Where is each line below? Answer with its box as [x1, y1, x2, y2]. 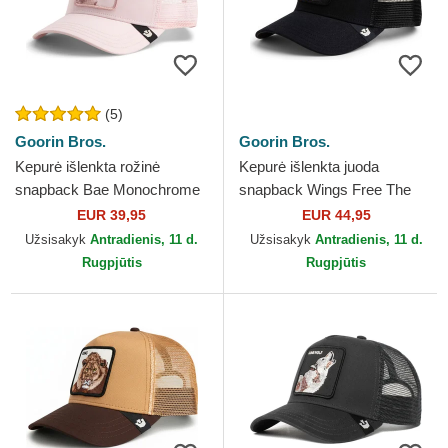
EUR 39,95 [77, 207, 146, 224]
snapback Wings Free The [239, 181, 411, 199]
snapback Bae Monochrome [15, 181, 200, 199]
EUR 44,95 [301, 207, 371, 224]
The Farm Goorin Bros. [15, 204, 166, 222]
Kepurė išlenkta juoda [239, 158, 379, 176]
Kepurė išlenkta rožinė [15, 158, 160, 176]
